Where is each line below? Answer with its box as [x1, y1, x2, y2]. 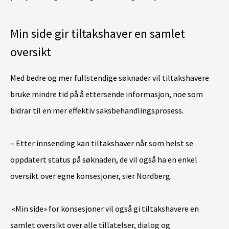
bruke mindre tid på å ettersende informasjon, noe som [10, 89, 203, 99]
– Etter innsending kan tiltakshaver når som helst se [10, 138, 193, 148]
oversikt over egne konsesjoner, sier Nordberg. [10, 171, 172, 181]
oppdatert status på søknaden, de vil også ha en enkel [10, 154, 197, 165]
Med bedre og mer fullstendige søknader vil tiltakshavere [10, 73, 209, 83]
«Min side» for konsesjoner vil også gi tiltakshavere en [10, 203, 199, 214]
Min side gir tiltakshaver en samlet [10, 26, 185, 41]
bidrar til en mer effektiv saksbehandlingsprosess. [10, 105, 185, 116]
